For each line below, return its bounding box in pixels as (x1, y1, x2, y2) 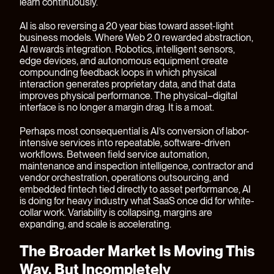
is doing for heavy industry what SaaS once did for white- (20, 195, 254, 207)
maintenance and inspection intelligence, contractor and (20, 160, 253, 172)
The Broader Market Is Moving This (20, 242, 254, 261)
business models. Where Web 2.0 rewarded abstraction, (20, 32, 253, 44)
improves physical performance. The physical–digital (20, 90, 237, 102)
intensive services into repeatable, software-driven (20, 137, 231, 149)
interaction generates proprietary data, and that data (20, 78, 235, 91)
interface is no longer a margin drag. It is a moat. (20, 102, 214, 114)
